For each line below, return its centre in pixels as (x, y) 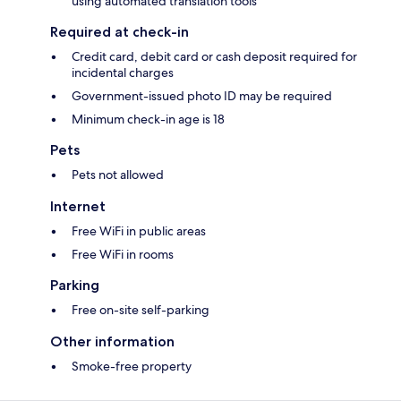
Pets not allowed (118, 175)
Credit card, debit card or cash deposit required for (214, 57)
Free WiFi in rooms (123, 255)
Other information (112, 342)
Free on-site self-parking (141, 310)
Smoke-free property (132, 367)
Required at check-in (119, 32)
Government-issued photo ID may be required (202, 96)
